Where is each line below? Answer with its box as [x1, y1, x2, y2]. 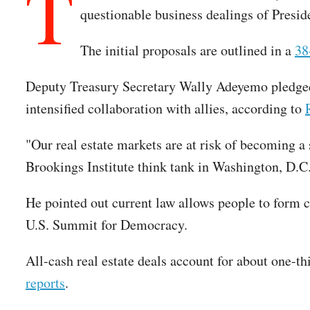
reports [26, 273, 65, 293]
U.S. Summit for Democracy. [26, 215, 188, 235]
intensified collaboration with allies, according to [26, 99, 305, 118]
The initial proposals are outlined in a [80, 41, 295, 60]
